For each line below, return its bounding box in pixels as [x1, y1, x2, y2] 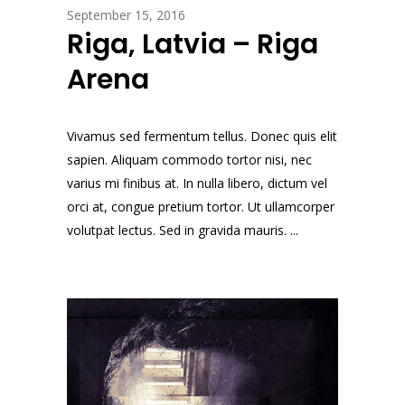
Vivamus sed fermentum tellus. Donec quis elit [67, 127, 337, 145]
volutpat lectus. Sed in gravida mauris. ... [67, 221, 298, 239]
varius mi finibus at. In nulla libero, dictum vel [67, 174, 327, 192]
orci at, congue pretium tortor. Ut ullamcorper [67, 197, 334, 215]
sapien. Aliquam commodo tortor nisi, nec [67, 150, 312, 168]
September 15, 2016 [67, 5, 185, 24]
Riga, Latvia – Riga [67, 24, 318, 63]
